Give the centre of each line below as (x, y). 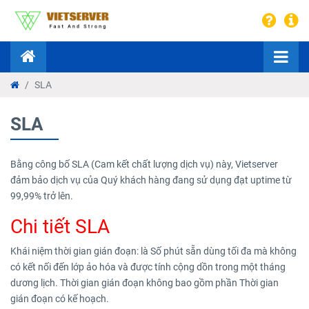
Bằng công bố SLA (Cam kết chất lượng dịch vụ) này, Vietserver (144, 164)
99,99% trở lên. (42, 196)
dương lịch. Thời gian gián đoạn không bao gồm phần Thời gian (144, 283)
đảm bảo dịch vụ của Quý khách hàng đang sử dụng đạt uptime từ (151, 180)
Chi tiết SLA (60, 227)
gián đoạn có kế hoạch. (60, 299)
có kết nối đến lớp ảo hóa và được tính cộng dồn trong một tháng (148, 267)
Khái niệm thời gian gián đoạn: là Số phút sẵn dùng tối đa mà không (153, 251)
